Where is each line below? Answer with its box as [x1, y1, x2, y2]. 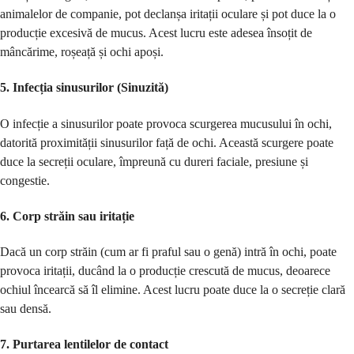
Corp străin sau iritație [13, 209, 134, 223]
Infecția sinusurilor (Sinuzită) [13, 81, 168, 95]
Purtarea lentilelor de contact [13, 337, 168, 352]
